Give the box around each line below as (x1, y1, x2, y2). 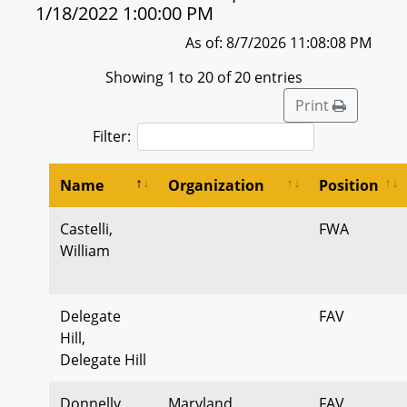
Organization (168, 174, 264, 195)
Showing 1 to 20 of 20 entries (104, 66, 303, 87)
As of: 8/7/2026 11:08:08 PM (185, 33, 372, 53)
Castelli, (60, 218, 113, 239)
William (60, 240, 110, 261)
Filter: (93, 125, 131, 146)
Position (319, 174, 379, 195)
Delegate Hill (60, 349, 146, 370)
